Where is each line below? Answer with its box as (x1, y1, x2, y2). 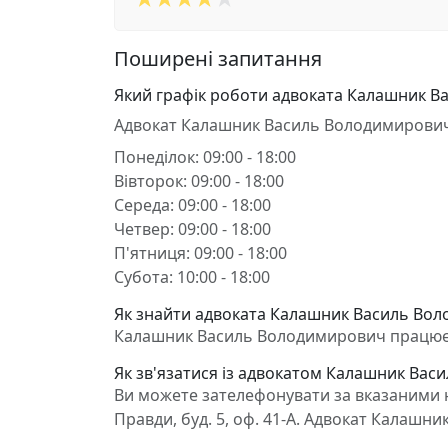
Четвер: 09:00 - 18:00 (114, 218, 271, 240)
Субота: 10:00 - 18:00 (114, 266, 270, 288)
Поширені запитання (114, 45, 322, 72)
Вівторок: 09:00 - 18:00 (114, 170, 284, 192)
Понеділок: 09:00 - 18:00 (114, 146, 296, 168)
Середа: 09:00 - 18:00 (114, 194, 271, 216)
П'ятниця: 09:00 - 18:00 (114, 242, 287, 264)
